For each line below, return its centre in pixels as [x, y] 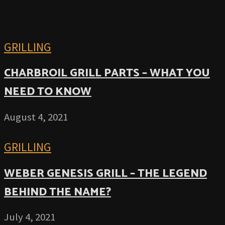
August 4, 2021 [36, 117]
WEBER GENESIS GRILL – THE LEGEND [105, 173]
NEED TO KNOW [48, 92]
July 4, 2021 [30, 217]
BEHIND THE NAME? [58, 192]
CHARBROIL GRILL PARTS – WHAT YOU [107, 73]
